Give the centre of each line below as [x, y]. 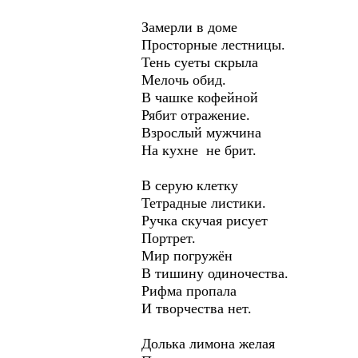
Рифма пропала [191, 291]
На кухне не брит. [199, 150]
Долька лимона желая [208, 344]
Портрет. [169, 238]
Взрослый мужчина [201, 133]
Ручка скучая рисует [205, 221]
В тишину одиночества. [215, 273]
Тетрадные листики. [204, 203]
